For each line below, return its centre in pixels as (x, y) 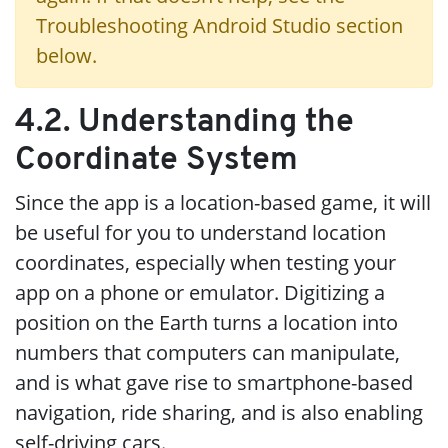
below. (66, 55)
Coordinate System (156, 161)
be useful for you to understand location (200, 232)
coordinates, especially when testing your (205, 262)
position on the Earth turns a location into (206, 322)
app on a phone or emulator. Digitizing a (200, 292)
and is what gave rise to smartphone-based (214, 382)
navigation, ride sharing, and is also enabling (219, 412)
